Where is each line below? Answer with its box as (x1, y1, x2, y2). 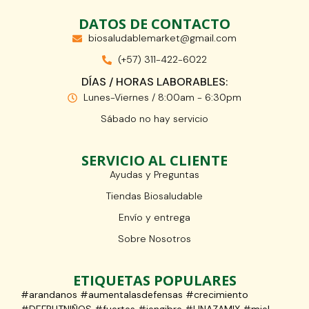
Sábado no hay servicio (101, 112, 208, 126)
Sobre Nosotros (118, 232, 191, 246)
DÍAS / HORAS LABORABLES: (81, 74, 228, 90)
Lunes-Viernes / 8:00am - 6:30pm (83, 91, 241, 104)
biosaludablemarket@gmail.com (88, 32, 237, 45)
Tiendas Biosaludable (106, 190, 203, 203)
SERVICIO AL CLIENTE (81, 151, 228, 170)
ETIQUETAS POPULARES (72, 271, 237, 290)
